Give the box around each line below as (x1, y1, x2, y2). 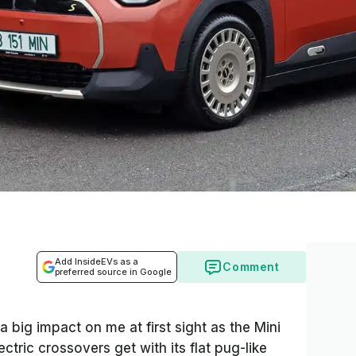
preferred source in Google (55, 266, 172, 277)
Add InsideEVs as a (55, 256, 138, 267)
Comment (222, 260, 280, 273)
